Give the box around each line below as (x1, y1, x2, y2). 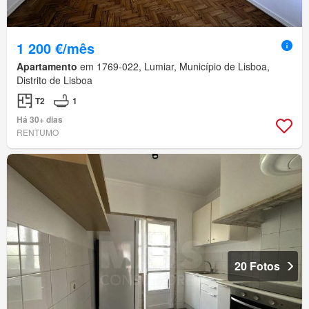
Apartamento (17, 59, 77, 73)
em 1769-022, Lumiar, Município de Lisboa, (77, 59, 270, 73)
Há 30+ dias (17, 112, 63, 126)
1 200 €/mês (17, 37, 94, 58)
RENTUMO (17, 126, 59, 138)
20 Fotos (235, 257, 280, 274)
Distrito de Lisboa (17, 72, 92, 87)
